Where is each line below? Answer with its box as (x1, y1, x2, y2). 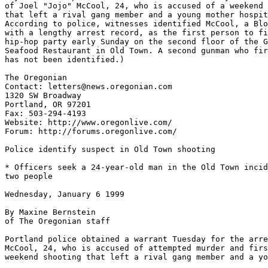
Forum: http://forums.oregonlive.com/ (5, 127, 177, 136)
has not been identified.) (5, 55, 124, 64)
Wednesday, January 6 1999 (5, 190, 124, 199)
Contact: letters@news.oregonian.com (5, 82, 172, 91)
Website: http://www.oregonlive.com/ (5, 118, 172, 127)
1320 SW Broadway (5, 91, 81, 100)
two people (5, 172, 53, 181)
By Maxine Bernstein (5, 208, 96, 217)
